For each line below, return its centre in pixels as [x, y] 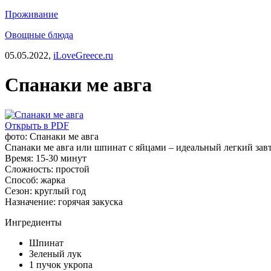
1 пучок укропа [61, 264]
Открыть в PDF [37, 125]
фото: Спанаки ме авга [52, 136]
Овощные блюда [39, 35]
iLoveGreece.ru [83, 55]
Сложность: [30, 169]
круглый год [60, 191]
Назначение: [31, 201]
